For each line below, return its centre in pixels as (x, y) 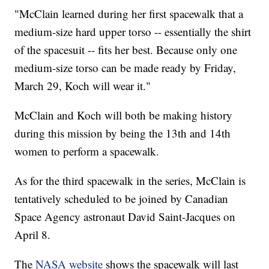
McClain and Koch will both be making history (124, 115)
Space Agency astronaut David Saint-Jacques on (125, 217)
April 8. (33, 235)
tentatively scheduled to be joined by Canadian (122, 199)
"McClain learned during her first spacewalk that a (129, 14)
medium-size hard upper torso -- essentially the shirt (133, 32)
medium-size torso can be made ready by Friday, (125, 68)
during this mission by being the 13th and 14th (123, 133)
